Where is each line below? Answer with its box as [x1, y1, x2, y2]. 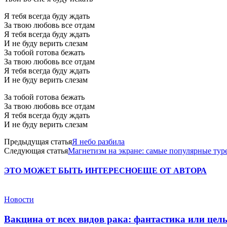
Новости [4, 195, 34, 204]
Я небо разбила [72, 137, 125, 146]
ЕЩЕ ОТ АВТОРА [137, 166, 207, 175]
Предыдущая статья [4, 137, 72, 146]
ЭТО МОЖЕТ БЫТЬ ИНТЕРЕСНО [4, 166, 137, 175]
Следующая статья [4, 146, 68, 155]
